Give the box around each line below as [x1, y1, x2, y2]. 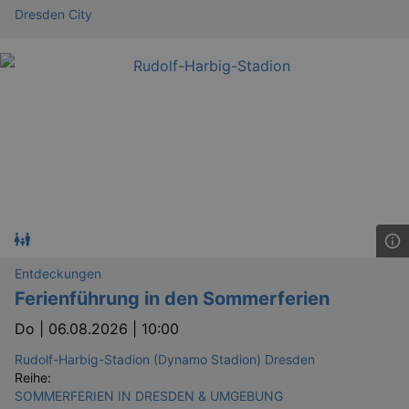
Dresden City [15, 5, 92, 22]
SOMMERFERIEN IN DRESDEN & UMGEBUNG [15, 387, 283, 404]
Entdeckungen [15, 265, 101, 281]
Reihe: [15, 369, 51, 385]
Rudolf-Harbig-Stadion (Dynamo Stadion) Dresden [15, 351, 315, 367]
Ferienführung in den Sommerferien [15, 287, 330, 309]
